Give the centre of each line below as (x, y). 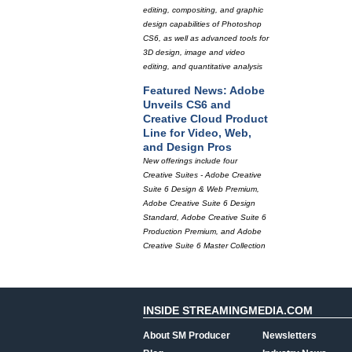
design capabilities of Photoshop (202, 24)
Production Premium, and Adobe (202, 231)
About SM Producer (187, 335)
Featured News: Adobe (204, 90)
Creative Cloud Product (205, 119)
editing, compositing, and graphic (203, 10)
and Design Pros (187, 147)
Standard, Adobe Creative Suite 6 (205, 217)
